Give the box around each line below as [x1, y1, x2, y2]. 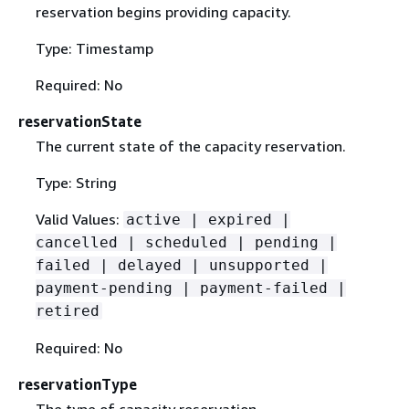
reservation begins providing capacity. [35, 3, 291, 22]
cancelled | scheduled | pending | [35, 234, 337, 252]
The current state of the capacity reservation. [35, 137, 346, 156]
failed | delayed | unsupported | [35, 257, 328, 275]
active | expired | [125, 211, 290, 229]
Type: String [35, 173, 117, 193]
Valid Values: [35, 210, 123, 229]
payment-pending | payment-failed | [35, 279, 346, 298]
